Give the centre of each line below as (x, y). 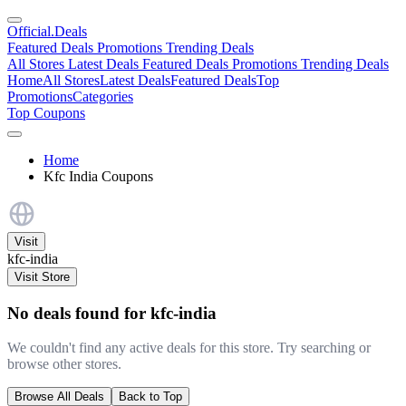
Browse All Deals (59, 397)
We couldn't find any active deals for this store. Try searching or (189, 348)
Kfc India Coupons (98, 176)
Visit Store (42, 277)
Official (29, 31)
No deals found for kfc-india (112, 313)
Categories (103, 97)
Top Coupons (46, 113)
